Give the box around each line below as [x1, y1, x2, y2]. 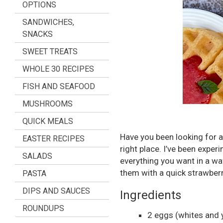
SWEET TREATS [22, 47, 78, 56]
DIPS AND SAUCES [22, 186, 90, 196]
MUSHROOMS [22, 99, 73, 109]
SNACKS [22, 29, 53, 39]
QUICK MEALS [22, 116, 73, 126]
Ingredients [120, 188, 181, 202]
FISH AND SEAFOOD [22, 82, 95, 91]
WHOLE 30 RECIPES [22, 64, 94, 74]
